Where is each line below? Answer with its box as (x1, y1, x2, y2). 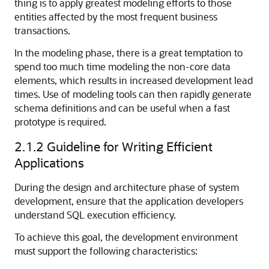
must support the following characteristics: (14, 244, 198, 257)
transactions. (14, 24, 70, 37)
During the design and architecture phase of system (14, 181, 239, 193)
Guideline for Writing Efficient (47, 138, 213, 154)
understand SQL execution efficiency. (14, 208, 176, 221)
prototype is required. (14, 115, 106, 128)
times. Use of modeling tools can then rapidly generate (14, 88, 252, 100)
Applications (14, 154, 84, 171)
